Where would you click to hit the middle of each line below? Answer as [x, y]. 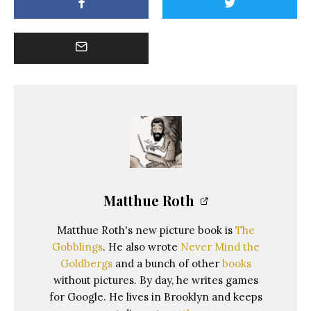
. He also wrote [141, 246]
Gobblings [77, 246]
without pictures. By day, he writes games [155, 280]
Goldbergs [86, 263]
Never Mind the [220, 246]
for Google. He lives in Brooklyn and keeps [155, 296]
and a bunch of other [167, 263]
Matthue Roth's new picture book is [146, 230]
